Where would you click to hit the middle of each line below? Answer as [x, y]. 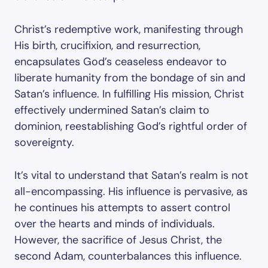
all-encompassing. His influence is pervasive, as [131, 191]
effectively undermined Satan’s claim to [112, 110]
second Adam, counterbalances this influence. [128, 256]
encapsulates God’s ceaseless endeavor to [121, 62]
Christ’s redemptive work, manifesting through [129, 29]
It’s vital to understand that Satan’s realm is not [131, 175]
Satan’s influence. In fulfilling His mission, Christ [129, 94]
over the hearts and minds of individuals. [115, 224]
